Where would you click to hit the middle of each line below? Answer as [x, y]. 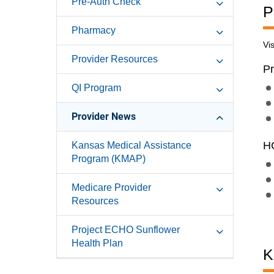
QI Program [96, 88]
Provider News [104, 117]
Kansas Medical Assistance [131, 146]
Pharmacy [94, 31]
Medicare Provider [111, 188]
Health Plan [97, 243]
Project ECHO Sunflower [126, 230]
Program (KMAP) [109, 159]
